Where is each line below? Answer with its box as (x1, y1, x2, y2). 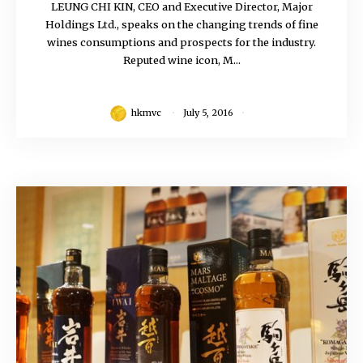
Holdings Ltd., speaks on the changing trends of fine (45, 17, 318, 31)
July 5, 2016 (183, 106, 233, 118)
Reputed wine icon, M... (122, 53, 241, 66)
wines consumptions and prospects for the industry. (47, 35, 316, 49)
